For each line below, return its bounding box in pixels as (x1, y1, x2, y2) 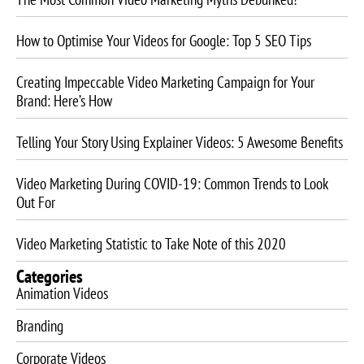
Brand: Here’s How (16, 89, 112, 110)
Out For (16, 191, 55, 212)
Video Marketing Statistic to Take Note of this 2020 (16, 232, 286, 253)
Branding (16, 314, 63, 336)
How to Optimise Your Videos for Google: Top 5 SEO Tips (16, 29, 311, 50)
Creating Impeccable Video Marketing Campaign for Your (16, 71, 314, 92)
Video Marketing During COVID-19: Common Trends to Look (16, 172, 328, 193)
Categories (16, 263, 83, 288)
